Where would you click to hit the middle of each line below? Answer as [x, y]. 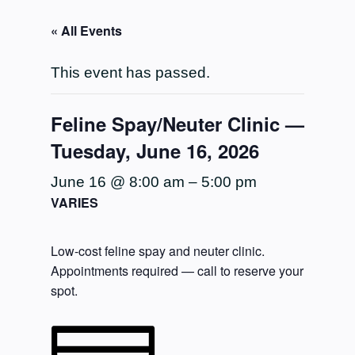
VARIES [74, 203]
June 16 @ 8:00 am [117, 182]
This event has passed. [130, 73]
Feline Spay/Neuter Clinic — [177, 124]
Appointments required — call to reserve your [177, 271]
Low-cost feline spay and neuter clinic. [157, 251]
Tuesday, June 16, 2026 [155, 151]
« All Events [86, 31]
